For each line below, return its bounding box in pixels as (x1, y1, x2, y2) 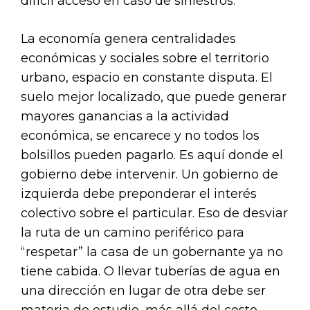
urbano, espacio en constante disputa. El (21, 69, 273, 85)
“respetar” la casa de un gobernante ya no (21, 244, 283, 259)
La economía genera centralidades (21, 30, 236, 46)
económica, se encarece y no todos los (21, 127, 259, 143)
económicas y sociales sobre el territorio (21, 50, 269, 66)
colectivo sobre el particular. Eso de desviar (21, 205, 288, 221)
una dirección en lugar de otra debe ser (21, 282, 266, 298)
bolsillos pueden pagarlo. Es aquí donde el (21, 147, 283, 163)
